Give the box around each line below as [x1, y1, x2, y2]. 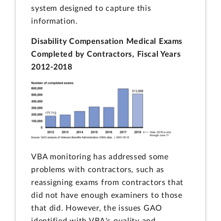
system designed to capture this [31, 4, 151, 12]
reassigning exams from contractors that [31, 179, 184, 187]
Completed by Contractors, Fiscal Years [31, 50, 181, 59]
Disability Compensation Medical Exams [31, 37, 183, 46]
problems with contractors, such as [31, 166, 164, 174]
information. [31, 17, 78, 25]
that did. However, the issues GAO [31, 204, 162, 213]
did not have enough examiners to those [31, 191, 183, 200]
